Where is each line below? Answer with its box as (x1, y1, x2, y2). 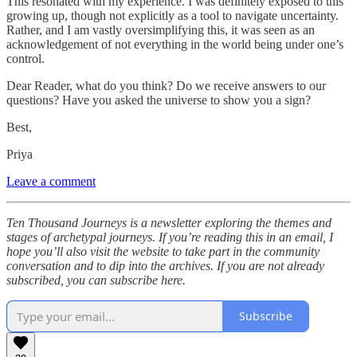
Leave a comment (6, 174, 96, 188)
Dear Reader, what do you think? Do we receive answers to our (6, 78, 326, 92)
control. (6, 51, 45, 65)
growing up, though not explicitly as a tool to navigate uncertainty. (6, 8, 339, 22)
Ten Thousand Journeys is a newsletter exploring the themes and (6, 215, 331, 229)
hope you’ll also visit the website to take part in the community (6, 244, 320, 258)
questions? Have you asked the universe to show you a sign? (6, 92, 311, 107)
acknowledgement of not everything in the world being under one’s (6, 37, 343, 51)
